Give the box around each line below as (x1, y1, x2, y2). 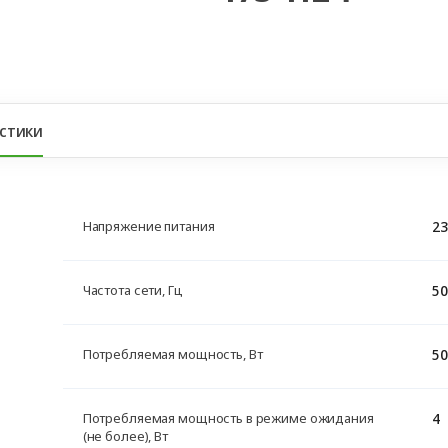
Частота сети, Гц (82, 281, 183, 299)
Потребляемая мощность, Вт (82, 345, 263, 363)
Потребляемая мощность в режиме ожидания (82, 409, 374, 427)
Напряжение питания (82, 217, 215, 235)
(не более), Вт (82, 427, 168, 445)
